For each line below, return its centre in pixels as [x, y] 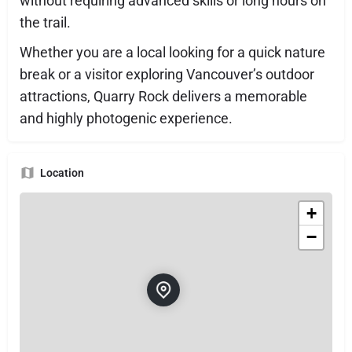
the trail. [45, 22]
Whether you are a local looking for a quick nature [172, 52]
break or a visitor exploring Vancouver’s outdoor [167, 74]
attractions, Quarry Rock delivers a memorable [163, 96]
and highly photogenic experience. [126, 118]
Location [62, 172]
